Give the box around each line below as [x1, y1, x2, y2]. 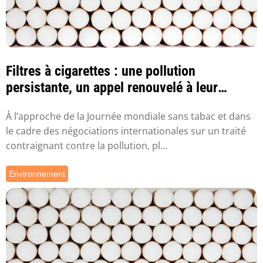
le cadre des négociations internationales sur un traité [6, 124, 246, 138]
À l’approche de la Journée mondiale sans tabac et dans [6, 110, 251, 123]
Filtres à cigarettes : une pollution [6, 62, 195, 79]
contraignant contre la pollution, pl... [6, 139, 167, 153]
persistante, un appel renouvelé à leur [6, 79, 218, 96]
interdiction [6, 95, 70, 112]
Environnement [9, 169, 65, 179]
